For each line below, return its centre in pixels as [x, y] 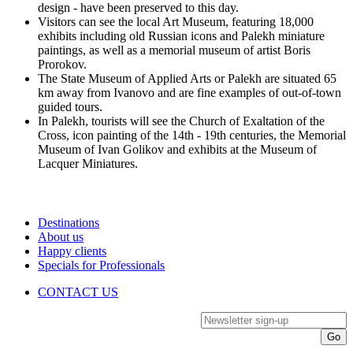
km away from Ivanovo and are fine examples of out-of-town [190, 92]
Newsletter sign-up [247, 318]
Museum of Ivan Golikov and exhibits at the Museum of [177, 149]
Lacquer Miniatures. [88, 163]
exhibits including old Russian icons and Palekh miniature [181, 35]
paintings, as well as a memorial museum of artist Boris [174, 50]
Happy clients [72, 251]
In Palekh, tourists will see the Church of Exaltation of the [181, 121]
